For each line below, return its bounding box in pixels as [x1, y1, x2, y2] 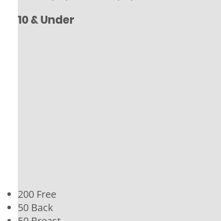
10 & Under [17, 12, 74, 28]
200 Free [17, 187, 56, 201]
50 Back [17, 200, 53, 214]
